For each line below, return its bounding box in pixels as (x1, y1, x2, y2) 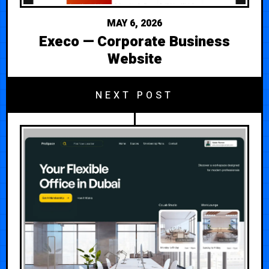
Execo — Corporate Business (39, 31, 230, 52)
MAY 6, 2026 (107, 16, 162, 31)
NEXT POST (95, 88, 174, 103)
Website (107, 48, 162, 70)
